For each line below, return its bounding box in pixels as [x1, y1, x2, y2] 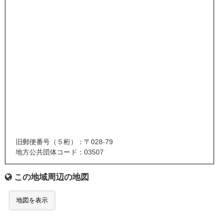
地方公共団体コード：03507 [15, 148, 104, 156]
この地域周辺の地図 [14, 173, 89, 182]
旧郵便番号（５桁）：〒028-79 [15, 138, 113, 146]
